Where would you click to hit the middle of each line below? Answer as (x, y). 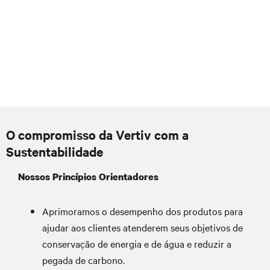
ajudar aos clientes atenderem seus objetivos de (143, 227)
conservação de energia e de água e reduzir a (137, 243)
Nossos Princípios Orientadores (88, 177)
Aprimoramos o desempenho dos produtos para (143, 211)
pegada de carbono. (83, 260)
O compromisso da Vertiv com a (97, 134)
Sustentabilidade (55, 151)
